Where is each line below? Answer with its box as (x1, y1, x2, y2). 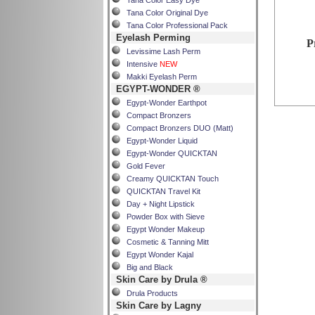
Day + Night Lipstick (120, 200, 195, 208)
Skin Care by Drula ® (116, 274, 207, 285)
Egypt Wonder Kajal (120, 250, 193, 259)
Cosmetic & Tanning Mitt (120, 238, 209, 246)
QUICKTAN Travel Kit (120, 187, 200, 195)
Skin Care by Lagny (116, 300, 201, 311)
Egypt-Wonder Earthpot (120, 98, 207, 107)
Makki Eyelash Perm (120, 72, 197, 81)
